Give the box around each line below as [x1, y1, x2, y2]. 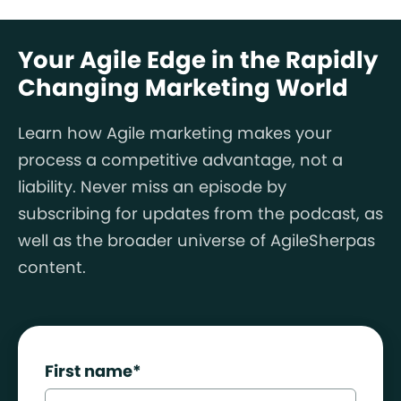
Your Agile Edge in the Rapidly [18, 43, 378, 76]
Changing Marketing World [18, 71, 348, 104]
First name [45, 359, 132, 382]
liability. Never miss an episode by [18, 175, 286, 198]
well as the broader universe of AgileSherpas [18, 228, 375, 252]
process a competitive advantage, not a [18, 148, 343, 171]
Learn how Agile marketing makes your [18, 121, 332, 144]
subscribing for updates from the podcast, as [18, 201, 383, 225]
